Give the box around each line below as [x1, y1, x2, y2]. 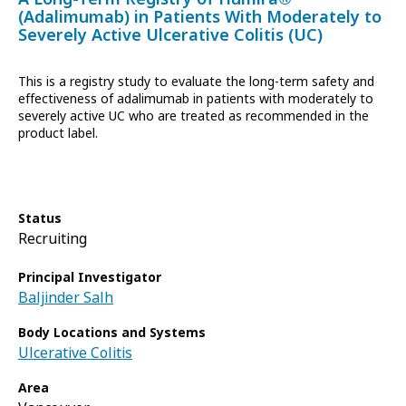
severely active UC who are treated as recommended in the [18, 107, 369, 125]
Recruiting [18, 228, 87, 249]
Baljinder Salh [18, 287, 113, 308]
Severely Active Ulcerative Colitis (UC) [18, 24, 323, 47]
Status [18, 209, 62, 227]
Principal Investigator [18, 268, 161, 286]
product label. [18, 124, 98, 142]
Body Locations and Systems [18, 324, 206, 342]
